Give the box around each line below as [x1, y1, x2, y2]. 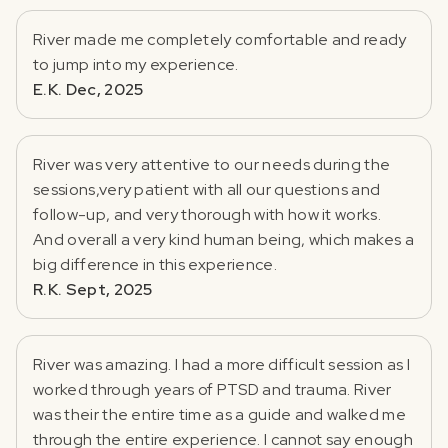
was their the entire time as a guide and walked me [33, 403, 406, 425]
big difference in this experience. [33, 253, 277, 275]
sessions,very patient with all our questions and [33, 178, 381, 200]
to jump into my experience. [33, 53, 239, 75]
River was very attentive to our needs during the [33, 153, 391, 175]
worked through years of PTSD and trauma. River [33, 378, 392, 400]
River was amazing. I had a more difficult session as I [33, 353, 411, 375]
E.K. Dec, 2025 [33, 78, 144, 100]
